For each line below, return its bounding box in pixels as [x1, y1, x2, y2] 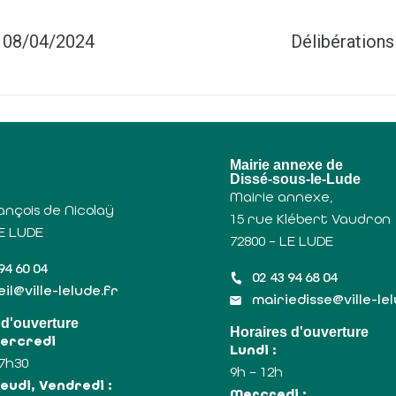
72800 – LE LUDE [229, 232, 333, 249]
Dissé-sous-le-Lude [229, 170, 361, 187]
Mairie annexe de [229, 156, 343, 172]
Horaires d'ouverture [229, 323, 369, 339]
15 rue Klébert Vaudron [229, 209, 391, 227]
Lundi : [229, 340, 277, 358]
